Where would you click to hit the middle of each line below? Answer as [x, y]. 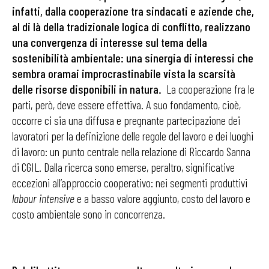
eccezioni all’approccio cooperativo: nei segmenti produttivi [130, 183]
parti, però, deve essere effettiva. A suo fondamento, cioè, [126, 104]
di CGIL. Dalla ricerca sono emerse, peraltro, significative [123, 167]
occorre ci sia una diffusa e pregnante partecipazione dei [126, 120]
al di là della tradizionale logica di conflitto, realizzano [131, 26]
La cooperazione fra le [210, 89]
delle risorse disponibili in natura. [89, 89]
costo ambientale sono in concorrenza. [89, 214]
